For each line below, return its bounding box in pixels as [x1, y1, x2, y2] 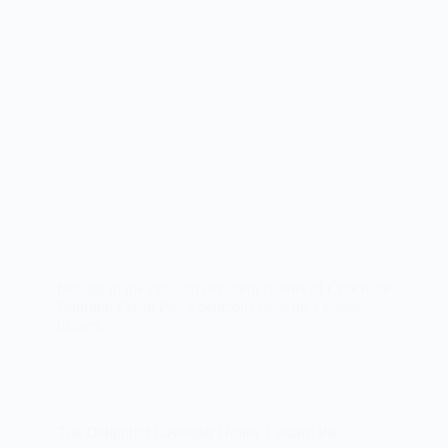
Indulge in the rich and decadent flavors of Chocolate [56, 280, 391, 298]
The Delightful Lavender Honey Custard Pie [56, 424, 338, 442]
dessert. [56, 316, 104, 334]
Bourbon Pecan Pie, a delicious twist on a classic [56, 298, 364, 316]
